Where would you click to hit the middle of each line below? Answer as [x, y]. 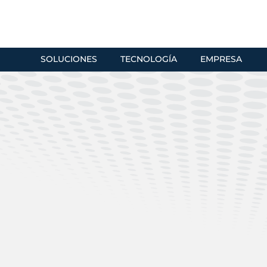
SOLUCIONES [69, 59]
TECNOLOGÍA [149, 59]
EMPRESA [221, 59]
